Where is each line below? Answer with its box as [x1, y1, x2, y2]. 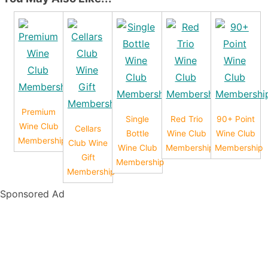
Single [126, 114, 149, 124]
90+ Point [217, 114, 255, 124]
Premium [22, 106, 56, 117]
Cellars [75, 123, 102, 133]
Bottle [126, 128, 149, 138]
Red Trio [170, 114, 203, 124]
